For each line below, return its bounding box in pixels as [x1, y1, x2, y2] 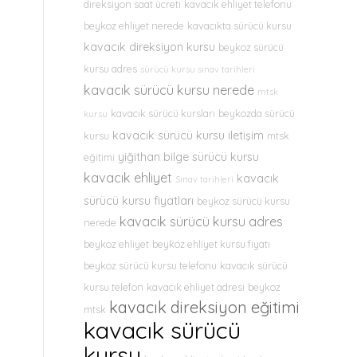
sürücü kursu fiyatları [84, 194, 194, 208]
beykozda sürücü [218, 107, 296, 120]
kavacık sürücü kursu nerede [84, 82, 255, 98]
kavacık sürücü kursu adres [120, 214, 284, 229]
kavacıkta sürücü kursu [187, 19, 292, 32]
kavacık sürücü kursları [111, 107, 216, 120]
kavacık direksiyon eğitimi [109, 297, 300, 317]
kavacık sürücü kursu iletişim [112, 128, 265, 143]
